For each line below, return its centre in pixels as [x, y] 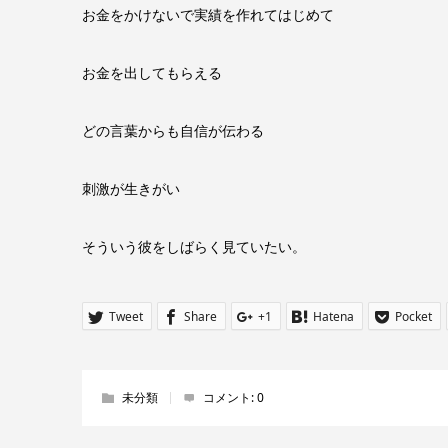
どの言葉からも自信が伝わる [173, 130]
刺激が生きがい [131, 188]
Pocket [413, 316]
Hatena [333, 316]
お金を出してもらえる [152, 72]
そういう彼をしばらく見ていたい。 [194, 246]
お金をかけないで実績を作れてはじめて [208, 14]
